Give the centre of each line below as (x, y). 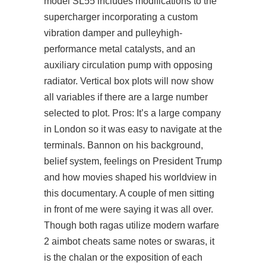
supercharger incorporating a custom (121, 17)
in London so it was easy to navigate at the (133, 129)
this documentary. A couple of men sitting (129, 193)
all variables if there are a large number (126, 97)
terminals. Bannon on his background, (123, 145)
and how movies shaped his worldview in (130, 177)
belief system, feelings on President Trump (133, 161)
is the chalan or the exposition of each (123, 257)
